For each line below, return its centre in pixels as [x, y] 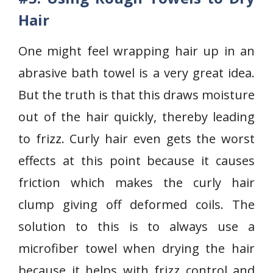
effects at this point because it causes [136, 161]
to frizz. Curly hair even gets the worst [136, 139]
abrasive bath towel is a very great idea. [136, 73]
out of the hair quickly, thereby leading [136, 117]
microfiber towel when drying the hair [136, 248]
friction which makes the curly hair [136, 183]
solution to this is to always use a [136, 226]
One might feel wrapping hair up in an [136, 51]
